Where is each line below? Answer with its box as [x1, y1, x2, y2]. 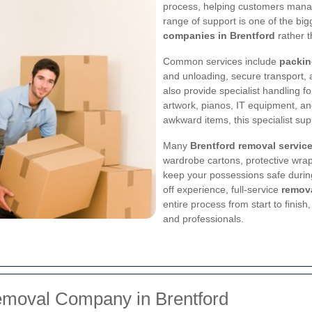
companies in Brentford [163, 30, 275, 41]
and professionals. [163, 213, 244, 224]
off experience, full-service [163, 184, 281, 195]
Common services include [163, 56, 279, 67]
